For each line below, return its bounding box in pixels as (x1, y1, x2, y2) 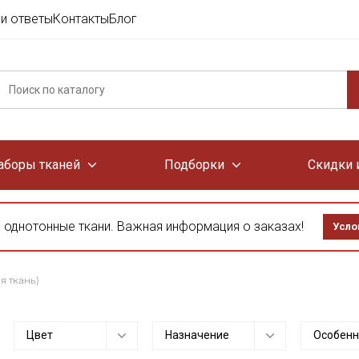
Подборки (163, 157, 224, 172)
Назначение (165, 329, 229, 341)
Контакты (53, 11, 109, 26)
